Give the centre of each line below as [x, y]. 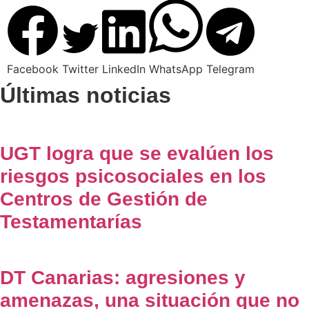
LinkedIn [124, 69]
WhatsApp [176, 69]
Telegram [230, 69]
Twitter [80, 69]
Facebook [33, 69]
